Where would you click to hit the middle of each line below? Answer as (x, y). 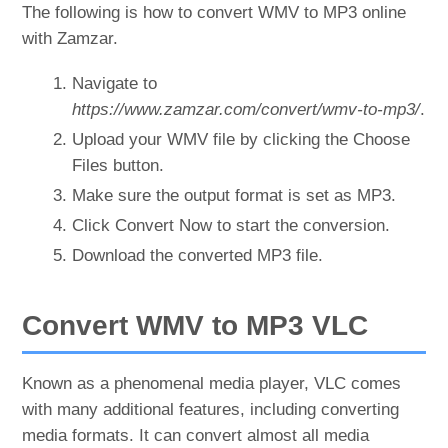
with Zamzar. (70, 39)
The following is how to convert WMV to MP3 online (214, 13)
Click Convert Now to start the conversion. (231, 226)
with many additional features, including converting (211, 410)
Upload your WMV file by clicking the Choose (241, 140)
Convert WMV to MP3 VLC (195, 326)
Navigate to (115, 84)
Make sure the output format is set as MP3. (234, 196)
